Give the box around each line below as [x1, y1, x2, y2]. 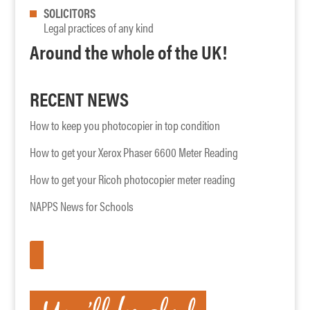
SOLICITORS [43, 4, 95, 22]
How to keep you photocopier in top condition [29, 116, 220, 134]
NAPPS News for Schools [29, 197, 134, 215]
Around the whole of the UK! [29, 37, 227, 66]
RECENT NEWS [29, 84, 129, 113]
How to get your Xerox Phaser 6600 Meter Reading [29, 143, 238, 161]
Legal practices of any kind [43, 19, 154, 37]
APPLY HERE [127, 268, 183, 289]
